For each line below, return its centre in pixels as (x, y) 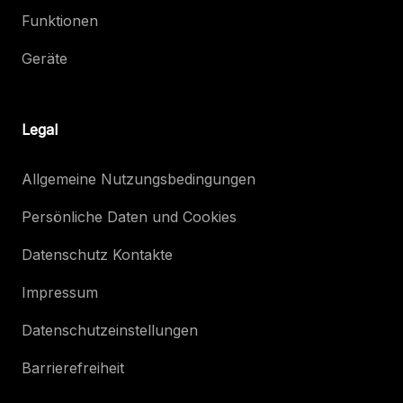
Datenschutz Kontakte (97, 254)
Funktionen (60, 20)
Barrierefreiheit (73, 367)
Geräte (45, 58)
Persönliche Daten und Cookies (129, 216)
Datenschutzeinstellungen (110, 330)
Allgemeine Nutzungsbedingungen (139, 179)
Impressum (60, 292)
